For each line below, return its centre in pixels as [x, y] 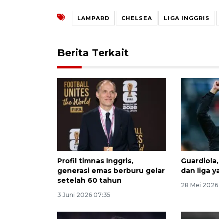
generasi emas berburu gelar [111, 171]
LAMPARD [93, 18]
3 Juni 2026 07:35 [84, 195]
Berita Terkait [93, 53]
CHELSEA [137, 18]
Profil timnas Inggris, [95, 161]
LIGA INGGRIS [187, 18]
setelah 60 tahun [89, 181]
